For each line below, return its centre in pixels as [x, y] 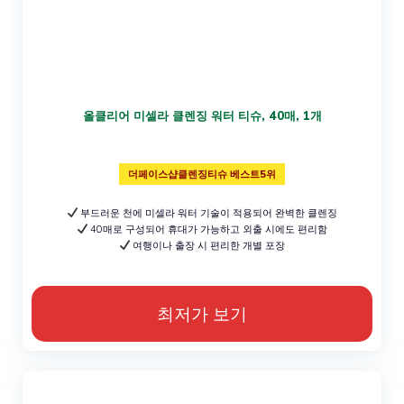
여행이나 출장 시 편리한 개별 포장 [208, 245]
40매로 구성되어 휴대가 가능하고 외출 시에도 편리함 [208, 229]
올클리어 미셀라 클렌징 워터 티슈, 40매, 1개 [202, 115]
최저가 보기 [202, 313]
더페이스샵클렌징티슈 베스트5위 [202, 174]
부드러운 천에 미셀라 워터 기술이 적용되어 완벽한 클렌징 [208, 212]
